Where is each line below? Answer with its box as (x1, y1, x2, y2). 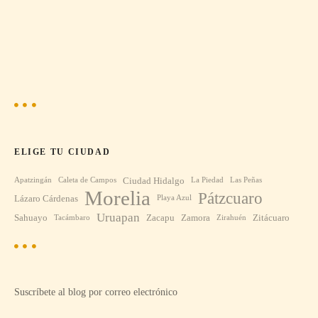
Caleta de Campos (58, 176, 116, 185)
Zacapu (146, 212, 175, 224)
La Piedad (191, 176, 224, 185)
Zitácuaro (253, 212, 290, 224)
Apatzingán (14, 176, 52, 185)
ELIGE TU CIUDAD (14, 147, 111, 156)
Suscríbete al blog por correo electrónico (14, 285, 177, 297)
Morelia (84, 186, 150, 209)
